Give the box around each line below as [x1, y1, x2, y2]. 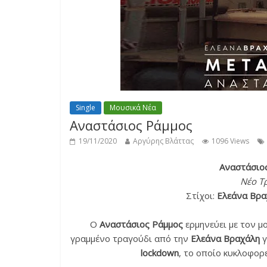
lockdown [141, 247, 179, 259]
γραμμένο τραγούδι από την [70, 232, 191, 244]
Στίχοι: [186, 190, 217, 201]
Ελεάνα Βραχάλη [191, 232, 260, 244]
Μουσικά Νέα [110, 103, 156, 113]
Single [76, 103, 95, 113]
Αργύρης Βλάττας [133, 136, 194, 146]
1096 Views [212, 136, 249, 146]
